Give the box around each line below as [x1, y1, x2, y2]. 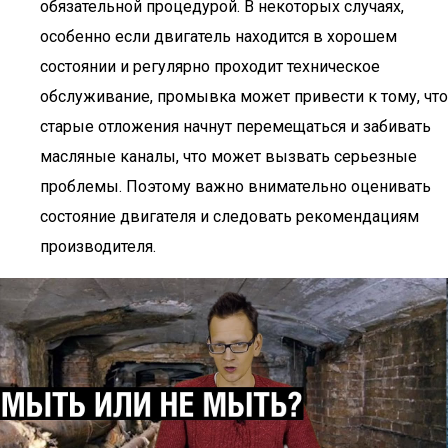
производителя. [40, 237, 156, 256]
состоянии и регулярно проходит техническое [40, 57, 380, 76]
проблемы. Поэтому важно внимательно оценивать [40, 177, 431, 196]
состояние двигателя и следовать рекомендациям [40, 207, 419, 226]
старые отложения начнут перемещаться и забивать [40, 117, 431, 136]
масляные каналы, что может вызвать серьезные [40, 147, 417, 166]
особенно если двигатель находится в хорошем [40, 27, 397, 46]
